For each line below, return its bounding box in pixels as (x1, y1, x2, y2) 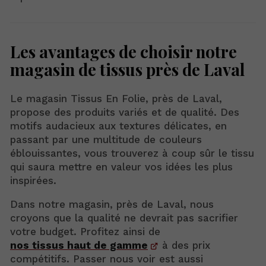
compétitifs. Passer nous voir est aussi (10, 252, 203, 265)
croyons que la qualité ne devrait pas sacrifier (10, 211, 238, 224)
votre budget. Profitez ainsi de (10, 225, 160, 237)
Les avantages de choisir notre (10, 40, 237, 62)
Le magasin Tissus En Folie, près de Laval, (10, 92, 222, 104)
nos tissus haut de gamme (10, 239, 148, 251)
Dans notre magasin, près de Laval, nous (10, 198, 214, 210)
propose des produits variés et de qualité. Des (10, 106, 239, 118)
